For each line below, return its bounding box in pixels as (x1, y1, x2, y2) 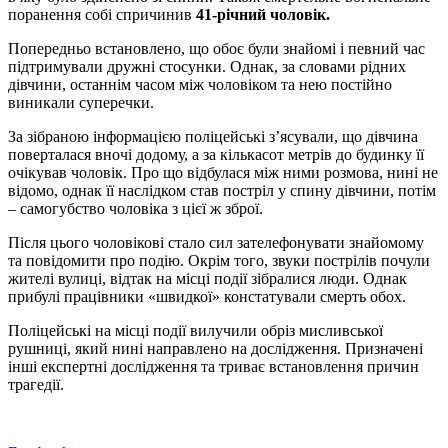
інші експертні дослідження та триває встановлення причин (8, 357, 419, 375)
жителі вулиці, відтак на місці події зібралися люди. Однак (8, 269, 407, 287)
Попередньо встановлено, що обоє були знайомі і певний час (8, 39, 425, 57)
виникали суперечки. (8, 93, 154, 111)
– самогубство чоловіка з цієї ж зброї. (8, 199, 263, 217)
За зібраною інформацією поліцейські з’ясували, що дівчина (8, 127, 418, 145)
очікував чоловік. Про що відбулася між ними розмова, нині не (8, 163, 438, 181)
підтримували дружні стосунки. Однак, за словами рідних (8, 57, 406, 75)
